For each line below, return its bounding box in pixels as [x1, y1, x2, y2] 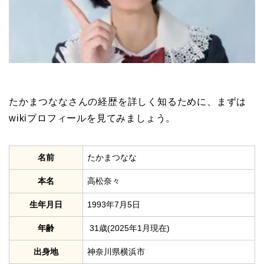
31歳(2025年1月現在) [87, 223, 170, 233]
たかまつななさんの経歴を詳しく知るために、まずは [9, 96, 247, 107]
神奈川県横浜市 [87, 246, 145, 256]
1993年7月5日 [87, 199, 140, 209]
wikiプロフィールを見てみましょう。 [9, 113, 176, 123]
